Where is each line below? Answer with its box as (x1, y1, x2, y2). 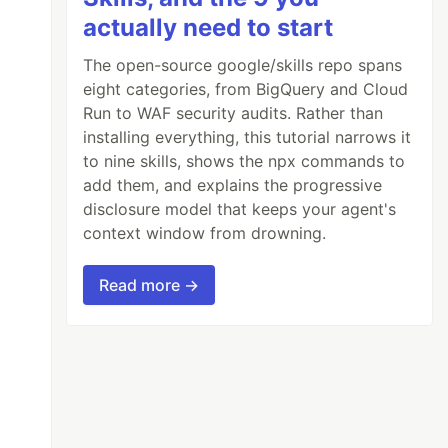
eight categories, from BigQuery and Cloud (83, 78, 409, 99)
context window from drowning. (83, 222, 327, 243)
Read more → (99, 274, 200, 295)
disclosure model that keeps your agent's (83, 198, 397, 219)
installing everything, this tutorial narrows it (83, 126, 412, 147)
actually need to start (83, 12, 334, 42)
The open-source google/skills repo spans (83, 54, 403, 75)
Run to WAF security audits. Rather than (83, 102, 384, 123)
